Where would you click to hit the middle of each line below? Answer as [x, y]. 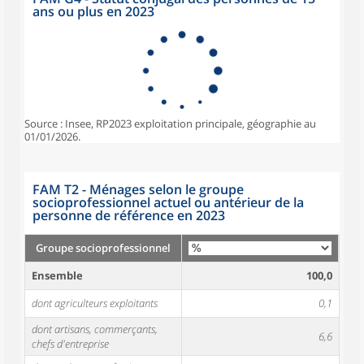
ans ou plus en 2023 [93, 11]
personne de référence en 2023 [129, 215]
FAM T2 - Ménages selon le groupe [138, 189]
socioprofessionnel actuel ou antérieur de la [168, 202]
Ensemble [57, 275]
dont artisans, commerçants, [95, 329]
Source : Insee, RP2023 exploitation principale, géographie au [170, 123]
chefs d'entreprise [70, 344]
